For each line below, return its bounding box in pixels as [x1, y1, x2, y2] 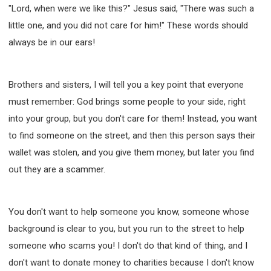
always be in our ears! [8, 36, 95, 48]
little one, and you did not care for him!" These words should [8, 19, 248, 31]
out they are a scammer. [8, 163, 105, 175]
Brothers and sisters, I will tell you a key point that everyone [8, 79, 244, 90]
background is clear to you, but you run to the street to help [8, 223, 244, 234]
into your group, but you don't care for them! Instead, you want [8, 113, 257, 124]
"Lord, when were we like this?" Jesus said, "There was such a [8, 2, 254, 14]
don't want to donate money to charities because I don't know [8, 256, 254, 268]
